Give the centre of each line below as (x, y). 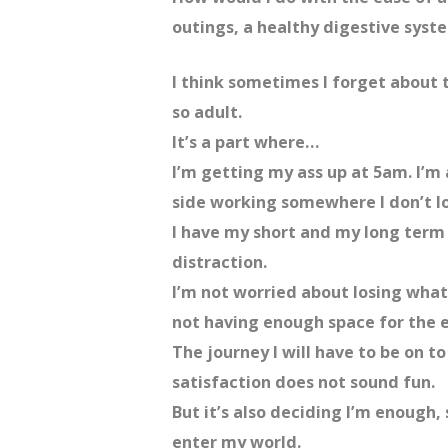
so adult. (207, 112)
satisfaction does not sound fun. (303, 382)
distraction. (219, 262)
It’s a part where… (245, 142)
